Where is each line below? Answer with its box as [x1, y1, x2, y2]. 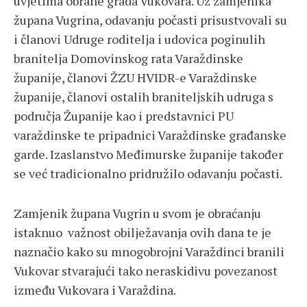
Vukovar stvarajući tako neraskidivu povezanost [14, 262, 278, 280]
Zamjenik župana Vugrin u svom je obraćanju [14, 205, 261, 222]
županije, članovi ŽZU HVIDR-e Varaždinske [14, 69, 257, 86]
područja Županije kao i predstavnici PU [14, 108, 234, 125]
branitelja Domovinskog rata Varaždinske [14, 50, 243, 67]
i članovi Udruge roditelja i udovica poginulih [14, 31, 265, 48]
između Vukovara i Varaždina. [14, 282, 176, 299]
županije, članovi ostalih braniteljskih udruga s [14, 88, 273, 106]
